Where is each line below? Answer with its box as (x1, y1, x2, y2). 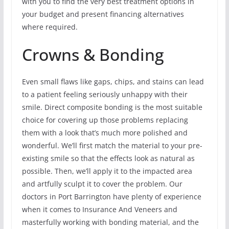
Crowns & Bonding (21, 43, 164, 65)
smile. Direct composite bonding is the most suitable (21, 102, 202, 112)
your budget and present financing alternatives (21, 9, 184, 19)
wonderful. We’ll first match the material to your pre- (21, 140, 202, 150)
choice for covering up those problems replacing (21, 114, 188, 125)
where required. (21, 21, 78, 32)
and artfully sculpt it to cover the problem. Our (21, 178, 182, 189)
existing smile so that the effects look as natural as (21, 153, 195, 163)
